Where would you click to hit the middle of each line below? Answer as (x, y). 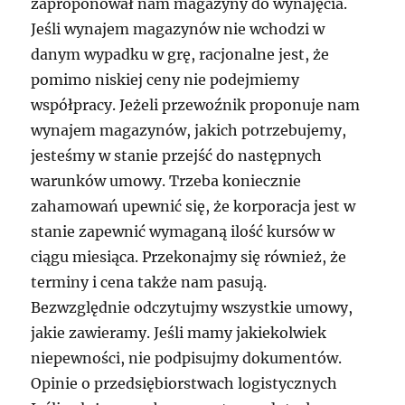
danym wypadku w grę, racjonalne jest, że (180, 54)
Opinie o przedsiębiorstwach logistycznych (184, 383)
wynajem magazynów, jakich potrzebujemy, (189, 130)
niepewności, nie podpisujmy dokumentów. (187, 358)
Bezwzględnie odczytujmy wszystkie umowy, (192, 307)
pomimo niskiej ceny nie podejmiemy (165, 80)
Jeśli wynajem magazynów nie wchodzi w (178, 29)
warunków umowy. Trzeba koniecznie (166, 181)
